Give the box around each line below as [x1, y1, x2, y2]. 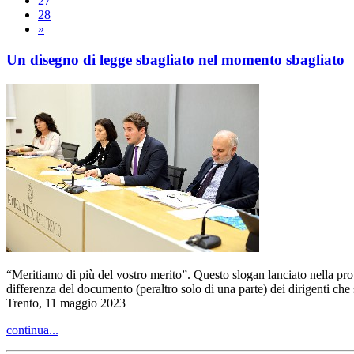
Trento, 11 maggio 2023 [6, 296, 126, 310]
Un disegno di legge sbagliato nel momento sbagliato [6, 51, 345, 69]
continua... [6, 322, 58, 337]
